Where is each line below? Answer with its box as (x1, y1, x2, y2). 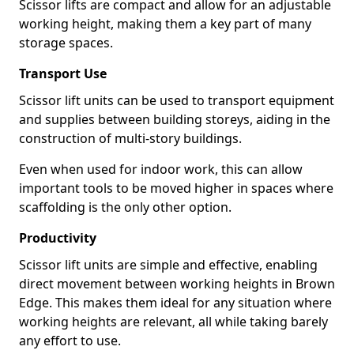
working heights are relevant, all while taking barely (19, 313, 328, 330)
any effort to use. (19, 332, 121, 349)
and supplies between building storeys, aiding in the (19, 111, 330, 128)
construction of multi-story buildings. (19, 130, 242, 147)
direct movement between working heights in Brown (19, 275, 335, 292)
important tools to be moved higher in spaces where (19, 179, 333, 197)
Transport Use (19, 65, 107, 82)
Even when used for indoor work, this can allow (19, 160, 303, 178)
